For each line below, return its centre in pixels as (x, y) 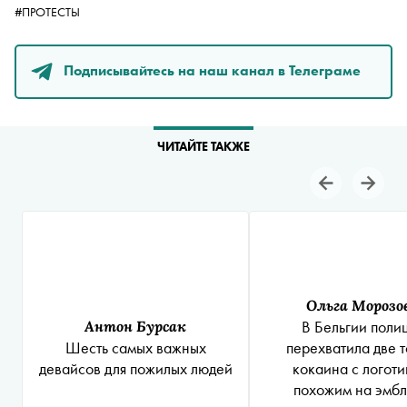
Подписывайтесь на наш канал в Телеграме (212, 70)
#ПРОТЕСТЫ (47, 12)
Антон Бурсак (135, 326)
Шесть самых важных (135, 347)
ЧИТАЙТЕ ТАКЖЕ (203, 146)
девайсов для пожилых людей (135, 368)
